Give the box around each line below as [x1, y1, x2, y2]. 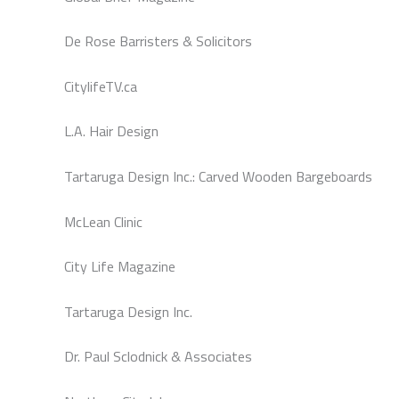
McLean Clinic [64, 210, 142, 232]
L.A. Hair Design [64, 120, 159, 142]
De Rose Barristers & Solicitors [64, 30, 252, 53]
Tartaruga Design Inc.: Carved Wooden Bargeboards [64, 166, 372, 188]
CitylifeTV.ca [64, 75, 137, 97]
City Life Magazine [64, 256, 175, 278]
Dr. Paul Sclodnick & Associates [64, 346, 252, 368]
